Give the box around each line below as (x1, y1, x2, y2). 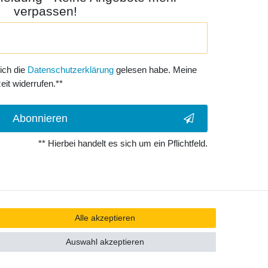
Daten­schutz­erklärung (27, 64, 114, 75)
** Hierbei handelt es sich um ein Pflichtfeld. (38, 138, 208, 149)
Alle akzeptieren (74, 213, 135, 223)
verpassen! (14, 4, 77, 19)
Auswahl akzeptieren (65, 237, 144, 246)
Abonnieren (13, 112, 68, 124)
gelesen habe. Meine (113, 64, 197, 75)
